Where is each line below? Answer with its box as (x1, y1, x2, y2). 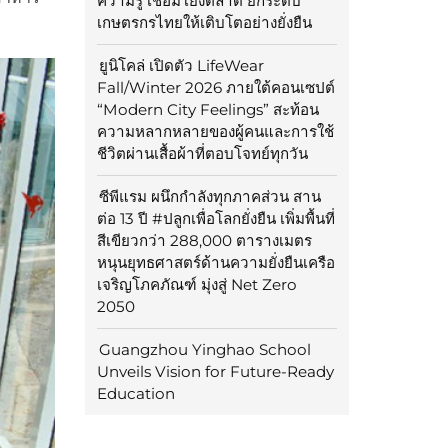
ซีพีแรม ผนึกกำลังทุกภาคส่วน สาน (98, 187, 321, 207)
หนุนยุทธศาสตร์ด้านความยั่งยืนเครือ (96, 253, 335, 273)
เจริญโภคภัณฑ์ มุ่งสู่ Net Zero (96, 275, 297, 295)
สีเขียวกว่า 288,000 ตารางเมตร (96, 231, 312, 251)
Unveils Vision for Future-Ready (96, 362, 334, 382)
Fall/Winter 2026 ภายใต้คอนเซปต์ (96, 78, 335, 98)
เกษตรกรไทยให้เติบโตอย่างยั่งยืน (96, 13, 312, 33)
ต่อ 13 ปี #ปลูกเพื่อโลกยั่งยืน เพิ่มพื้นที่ (96, 209, 335, 229)
